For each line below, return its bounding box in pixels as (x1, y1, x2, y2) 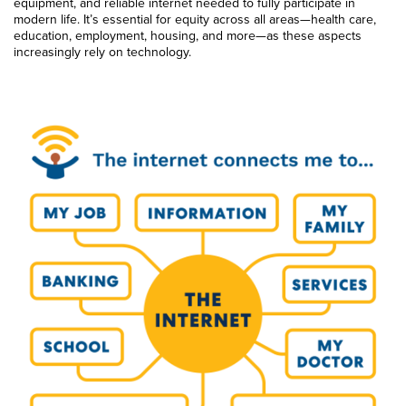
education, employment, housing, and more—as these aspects (14, 26, 362, 45)
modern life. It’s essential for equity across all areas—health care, (14, 10, 376, 29)
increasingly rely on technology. (14, 43, 191, 62)
